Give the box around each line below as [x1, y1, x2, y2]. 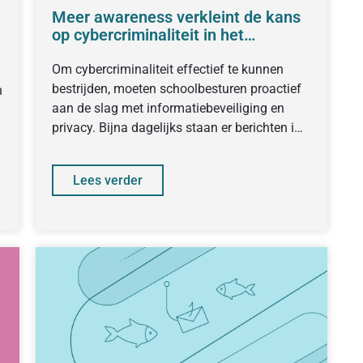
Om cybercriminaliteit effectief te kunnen [51, 62, 284, 77]
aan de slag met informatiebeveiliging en [51, 100, 284, 116]
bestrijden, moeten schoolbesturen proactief [51, 81, 301, 96]
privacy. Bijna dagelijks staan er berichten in [51, 120, 301, 135]
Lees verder [72, 173, 143, 188]
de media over [51, 139, 132, 155]
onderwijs [51, 43, 122, 62]
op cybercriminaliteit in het [51, 25, 244, 45]
